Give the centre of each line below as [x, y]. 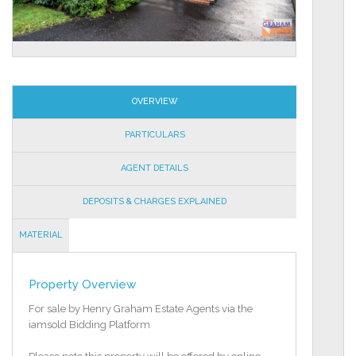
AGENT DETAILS [155, 168]
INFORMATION [43, 266]
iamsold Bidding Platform [89, 324]
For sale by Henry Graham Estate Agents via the [141, 308]
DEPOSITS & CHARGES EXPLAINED [155, 201]
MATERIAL [41, 234]
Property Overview [82, 284]
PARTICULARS [155, 134]
